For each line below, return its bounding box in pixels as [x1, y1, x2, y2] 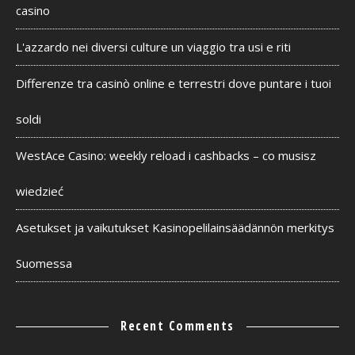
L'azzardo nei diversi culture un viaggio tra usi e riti [16, 39, 291, 55]
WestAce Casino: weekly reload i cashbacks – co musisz [16, 147, 316, 163]
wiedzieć [16, 183, 63, 199]
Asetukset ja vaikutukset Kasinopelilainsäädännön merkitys [16, 219, 334, 235]
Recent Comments [120, 317, 235, 334]
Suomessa [16, 255, 72, 271]
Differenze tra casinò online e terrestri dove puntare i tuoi [16, 75, 331, 91]
